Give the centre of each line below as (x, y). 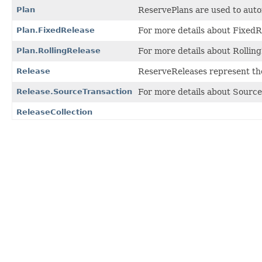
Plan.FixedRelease (56, 30)
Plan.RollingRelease (58, 50)
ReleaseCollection (54, 112)
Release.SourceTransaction (74, 91)
